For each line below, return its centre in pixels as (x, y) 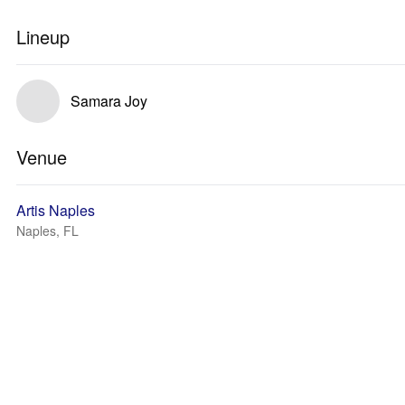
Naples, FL (47, 231)
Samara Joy (109, 101)
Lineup (43, 37)
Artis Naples (56, 210)
